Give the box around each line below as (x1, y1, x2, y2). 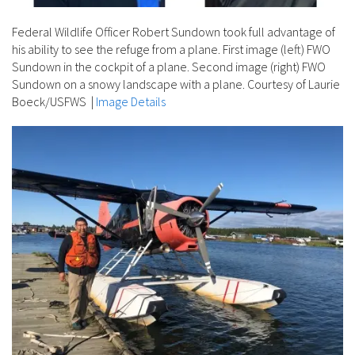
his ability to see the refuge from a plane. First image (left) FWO (12, 40, 330, 57)
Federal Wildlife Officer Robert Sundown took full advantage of (12, 23, 335, 40)
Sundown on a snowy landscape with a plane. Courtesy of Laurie (12, 75, 340, 92)
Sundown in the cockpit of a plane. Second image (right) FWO (12, 58, 326, 74)
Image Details (96, 93, 166, 109)
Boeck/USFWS (12, 93, 89, 109)
